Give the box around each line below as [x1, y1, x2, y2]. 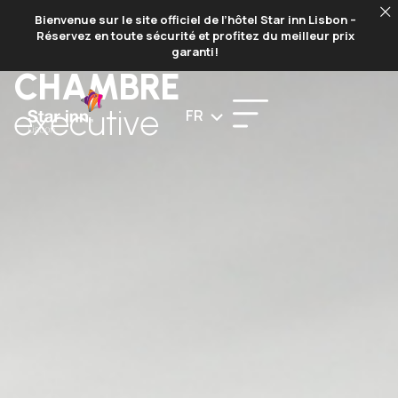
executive [13, 100, 159, 144]
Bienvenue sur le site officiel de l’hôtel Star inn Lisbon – [34, 12, 356, 28]
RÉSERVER [314, 20, 380, 37]
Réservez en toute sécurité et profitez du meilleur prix [36, 28, 354, 44]
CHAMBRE [13, 65, 180, 108]
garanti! [171, 44, 219, 60]
